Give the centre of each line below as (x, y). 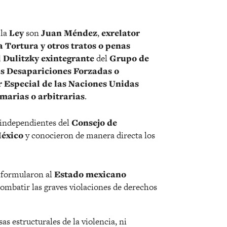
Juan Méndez (69, 33)
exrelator (121, 33)
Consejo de (94, 123)
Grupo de (128, 59)
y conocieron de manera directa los (89, 136)
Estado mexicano (89, 175)
